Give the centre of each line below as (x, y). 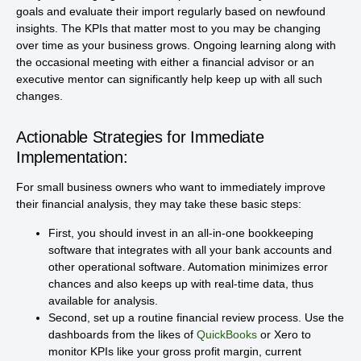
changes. (39, 96)
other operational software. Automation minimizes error (188, 266)
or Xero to (284, 334)
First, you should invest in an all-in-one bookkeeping (181, 232)
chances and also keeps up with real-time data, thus (181, 283)
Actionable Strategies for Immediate (140, 137)
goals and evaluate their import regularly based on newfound (171, 12)
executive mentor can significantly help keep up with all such (169, 79)
